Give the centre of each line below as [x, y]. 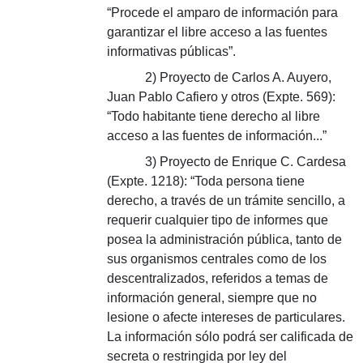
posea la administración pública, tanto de [224, 239]
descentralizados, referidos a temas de [218, 278]
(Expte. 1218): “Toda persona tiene [206, 181]
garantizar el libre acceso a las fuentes [217, 32]
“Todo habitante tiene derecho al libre [214, 116]
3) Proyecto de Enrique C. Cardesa [246, 162]
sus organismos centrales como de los [217, 259]
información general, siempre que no [212, 298]
